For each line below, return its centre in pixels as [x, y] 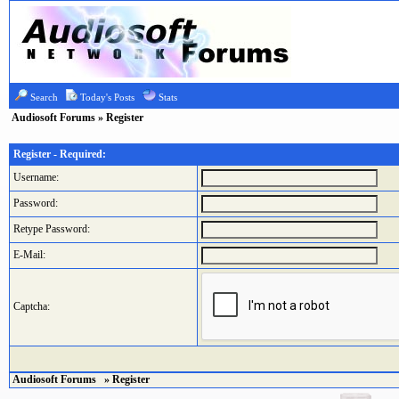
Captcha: [32, 306]
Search [44, 97]
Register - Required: [60, 154]
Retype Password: [52, 229]
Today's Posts [107, 97]
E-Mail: [29, 255]
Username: [36, 177]
